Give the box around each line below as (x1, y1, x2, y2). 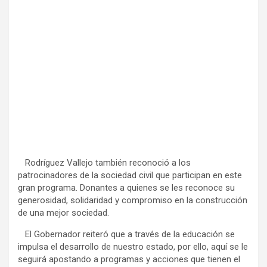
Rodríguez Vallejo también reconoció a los (18, 157, 191, 168)
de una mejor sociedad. (18, 207, 109, 218)
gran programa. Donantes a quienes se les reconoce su (18, 182, 235, 193)
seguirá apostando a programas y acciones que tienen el (18, 253, 240, 265)
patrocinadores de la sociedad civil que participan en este (18, 169, 242, 181)
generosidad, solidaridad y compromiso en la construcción (18, 194, 247, 206)
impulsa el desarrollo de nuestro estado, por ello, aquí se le (18, 241, 248, 252)
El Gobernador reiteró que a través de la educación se (18, 228, 235, 240)
